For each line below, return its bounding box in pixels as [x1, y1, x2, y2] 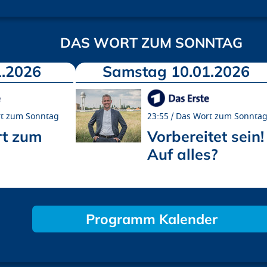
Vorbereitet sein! [147, 126, 264, 145]
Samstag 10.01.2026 [102, 61, 250, 80]
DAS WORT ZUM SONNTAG [60, 33, 243, 51]
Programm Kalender [85, 210, 218, 228]
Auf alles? [147, 144, 218, 163]
